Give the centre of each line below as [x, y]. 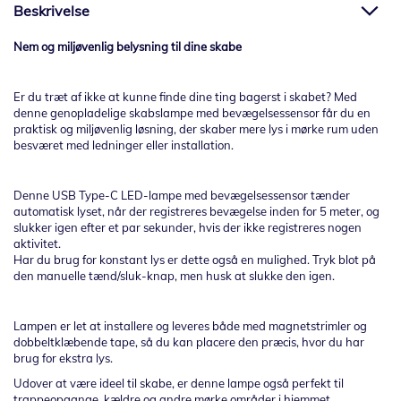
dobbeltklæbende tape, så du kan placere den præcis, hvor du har [189, 342]
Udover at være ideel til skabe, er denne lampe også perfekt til [179, 384]
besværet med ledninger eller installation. [124, 145]
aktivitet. [37, 244]
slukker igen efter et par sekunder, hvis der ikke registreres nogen [188, 228]
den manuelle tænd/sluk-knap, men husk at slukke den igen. [174, 276]
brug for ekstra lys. [63, 358]
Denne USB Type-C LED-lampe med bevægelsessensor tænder [182, 196]
